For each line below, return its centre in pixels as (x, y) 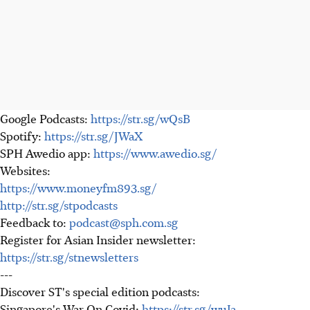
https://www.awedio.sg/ (155, 153)
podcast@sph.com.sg (124, 222)
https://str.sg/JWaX (93, 135)
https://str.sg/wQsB (139, 118)
